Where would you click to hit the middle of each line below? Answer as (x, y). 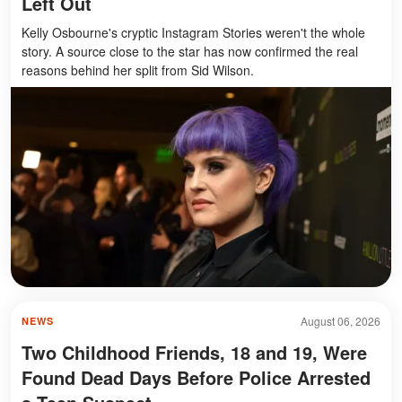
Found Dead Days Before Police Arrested (196, 377)
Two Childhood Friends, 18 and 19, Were (194, 352)
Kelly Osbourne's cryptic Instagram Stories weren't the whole (193, 33)
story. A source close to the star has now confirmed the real (190, 52)
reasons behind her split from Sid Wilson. (138, 70)
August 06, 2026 (341, 320)
